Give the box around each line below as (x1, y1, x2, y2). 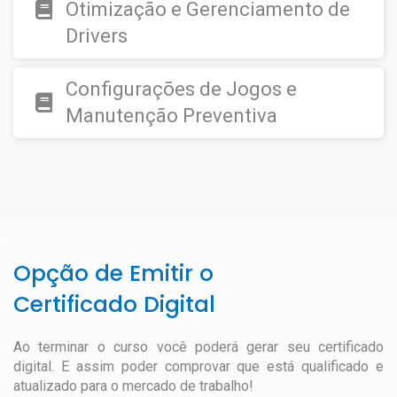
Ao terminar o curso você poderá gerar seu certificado (13, 339, 384, 355)
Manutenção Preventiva (66, 105, 277, 127)
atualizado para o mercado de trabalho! (13, 378, 253, 394)
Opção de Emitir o (13, 258, 214, 289)
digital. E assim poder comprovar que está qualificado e (13, 358, 384, 375)
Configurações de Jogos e (66, 78, 297, 100)
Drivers (66, 25, 128, 47)
